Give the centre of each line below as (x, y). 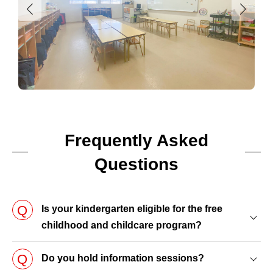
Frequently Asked (136, 140)
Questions (136, 164)
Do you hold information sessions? (123, 258)
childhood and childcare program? (122, 225)
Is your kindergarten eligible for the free (132, 209)
